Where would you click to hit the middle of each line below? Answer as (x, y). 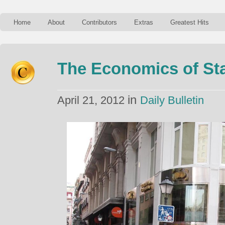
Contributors (99, 22)
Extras (144, 22)
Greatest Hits (190, 22)
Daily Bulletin (172, 100)
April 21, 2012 (92, 100)
